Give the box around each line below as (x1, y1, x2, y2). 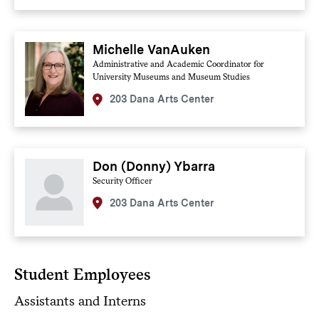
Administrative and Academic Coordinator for (93, 59, 265, 70)
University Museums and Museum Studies (93, 72, 251, 83)
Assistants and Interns (14, 292, 146, 309)
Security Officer (93, 176, 153, 186)
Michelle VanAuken (93, 42, 211, 58)
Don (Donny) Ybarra (93, 159, 216, 174)
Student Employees (14, 264, 151, 283)
